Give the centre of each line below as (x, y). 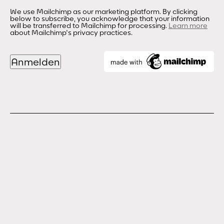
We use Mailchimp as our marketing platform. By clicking (104, 12)
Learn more (188, 26)
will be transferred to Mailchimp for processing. (89, 26)
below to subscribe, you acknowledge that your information (110, 19)
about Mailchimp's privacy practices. (71, 33)
